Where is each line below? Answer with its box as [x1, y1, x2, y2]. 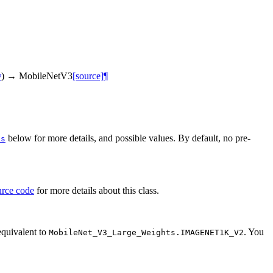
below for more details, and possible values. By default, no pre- [5, 132, 250, 143]
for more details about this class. [34, 185, 159, 196]
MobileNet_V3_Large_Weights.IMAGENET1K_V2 [49, 227, 244, 237]
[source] [73, 70, 104, 81]
